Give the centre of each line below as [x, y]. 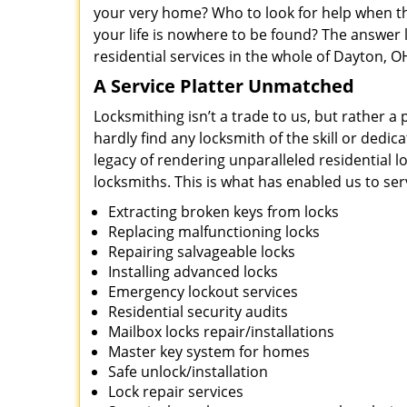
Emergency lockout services [203, 292]
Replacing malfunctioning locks [214, 232]
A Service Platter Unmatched [224, 86]
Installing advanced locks [193, 272]
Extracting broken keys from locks [223, 212]
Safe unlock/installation [188, 372]
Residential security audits [198, 312]
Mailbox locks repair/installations [221, 332]
